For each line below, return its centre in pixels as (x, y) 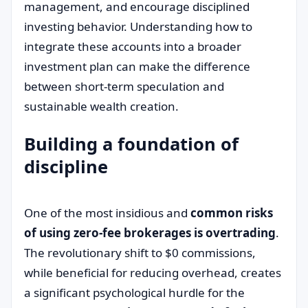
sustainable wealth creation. (101, 106)
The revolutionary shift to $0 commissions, (140, 253)
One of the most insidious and (107, 213)
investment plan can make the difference (137, 66)
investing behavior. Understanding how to (138, 26)
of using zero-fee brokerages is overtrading (150, 233)
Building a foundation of (131, 144)
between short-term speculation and (124, 86)
